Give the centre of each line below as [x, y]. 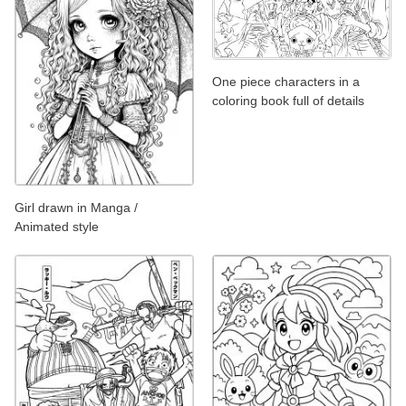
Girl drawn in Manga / [76, 207]
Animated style [57, 226]
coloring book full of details [288, 100]
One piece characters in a [286, 81]
